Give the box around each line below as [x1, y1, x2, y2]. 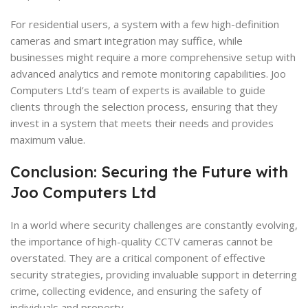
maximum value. [10, 132, 85, 146]
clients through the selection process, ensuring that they [10, 99, 278, 113]
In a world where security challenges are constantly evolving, [10, 217, 298, 232]
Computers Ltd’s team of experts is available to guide [10, 82, 265, 97]
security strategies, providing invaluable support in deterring [10, 267, 297, 281]
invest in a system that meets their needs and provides [10, 115, 274, 130]
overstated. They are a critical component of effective [10, 250, 265, 265]
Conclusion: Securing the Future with [10, 162, 288, 181]
